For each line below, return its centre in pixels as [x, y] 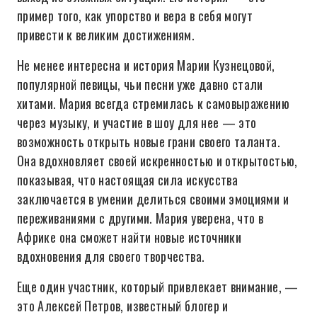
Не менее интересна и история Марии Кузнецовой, [146, 65]
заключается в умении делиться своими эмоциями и [153, 199]
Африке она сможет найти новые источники [129, 237]
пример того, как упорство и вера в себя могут [135, 16]
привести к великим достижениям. [106, 35]
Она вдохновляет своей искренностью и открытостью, [157, 161]
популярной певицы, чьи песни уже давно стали [140, 84]
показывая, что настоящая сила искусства [128, 180]
